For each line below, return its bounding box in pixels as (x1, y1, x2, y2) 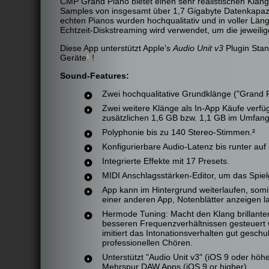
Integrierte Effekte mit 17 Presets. (102, 156, 229, 166)
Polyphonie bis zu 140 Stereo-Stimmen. (102, 127, 252, 137)
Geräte (60, 53, 86, 62)
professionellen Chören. (102, 238, 193, 247)
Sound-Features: (60, 71, 129, 80)
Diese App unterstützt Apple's (60, 43, 173, 53)
